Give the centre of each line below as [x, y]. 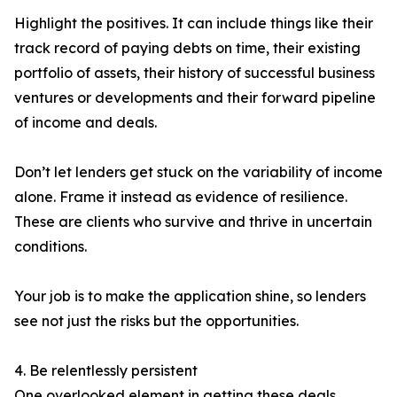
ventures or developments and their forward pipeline [195, 98]
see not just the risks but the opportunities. [156, 321]
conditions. [51, 247]
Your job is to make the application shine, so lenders [190, 296]
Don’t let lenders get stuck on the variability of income [198, 172]
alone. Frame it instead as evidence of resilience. [181, 197]
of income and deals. [86, 123]
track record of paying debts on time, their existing [187, 48]
